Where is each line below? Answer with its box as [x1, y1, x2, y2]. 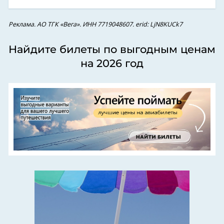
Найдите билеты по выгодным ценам [8, 43, 215, 56]
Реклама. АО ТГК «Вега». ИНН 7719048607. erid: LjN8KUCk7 [8, 21, 182, 28]
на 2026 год [80, 57, 143, 70]
